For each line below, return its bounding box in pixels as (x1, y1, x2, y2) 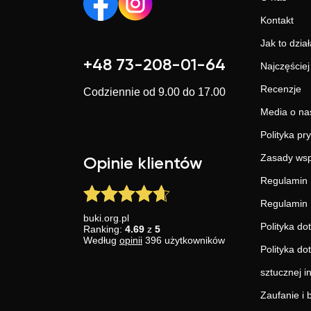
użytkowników (162, 235, 225, 246)
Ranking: (83, 224, 125, 235)
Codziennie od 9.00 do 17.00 (83, 86, 226, 98)
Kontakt (260, 15, 294, 26)
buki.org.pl (83, 212, 129, 224)
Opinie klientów (83, 155, 202, 172)
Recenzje (260, 83, 301, 94)
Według (83, 235, 119, 246)
